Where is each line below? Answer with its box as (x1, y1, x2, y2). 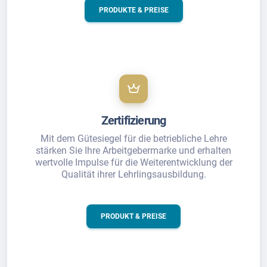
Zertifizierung (101, 113, 166, 128)
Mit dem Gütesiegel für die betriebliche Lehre (40, 133, 227, 144)
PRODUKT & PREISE (101, 212, 166, 221)
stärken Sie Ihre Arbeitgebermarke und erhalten (36, 145, 231, 156)
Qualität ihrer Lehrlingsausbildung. (61, 169, 206, 180)
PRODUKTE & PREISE (98, 6, 169, 14)
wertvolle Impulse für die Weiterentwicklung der (35, 157, 232, 168)
